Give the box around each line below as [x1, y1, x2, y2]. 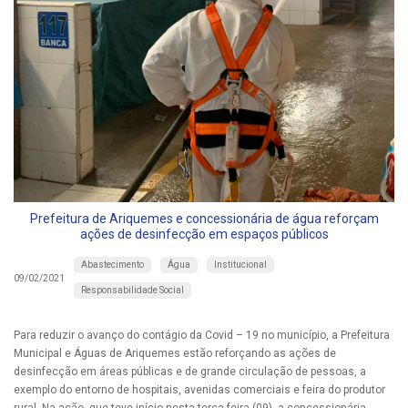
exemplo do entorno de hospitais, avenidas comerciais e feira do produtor [14, 383, 385, 397]
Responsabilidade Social [81, 285, 184, 296]
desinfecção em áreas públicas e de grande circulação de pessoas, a [14, 365, 366, 379]
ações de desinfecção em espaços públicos [79, 227, 329, 242]
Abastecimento [81, 260, 144, 270]
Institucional [214, 260, 267, 270]
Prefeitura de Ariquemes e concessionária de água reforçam [29, 211, 379, 227]
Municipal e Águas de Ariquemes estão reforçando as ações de [14, 347, 336, 361]
